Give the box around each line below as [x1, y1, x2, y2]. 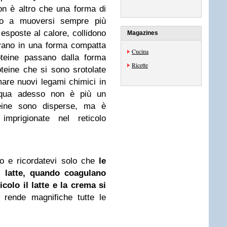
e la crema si [49, 180, 106, 190]
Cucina [132, 47, 148, 55]
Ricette [132, 61, 148, 69]
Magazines [127, 29, 158, 36]
